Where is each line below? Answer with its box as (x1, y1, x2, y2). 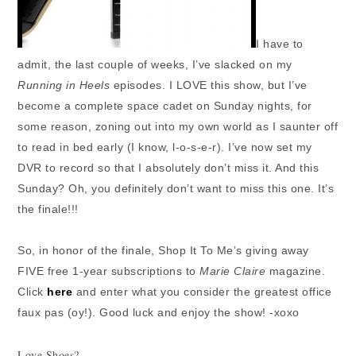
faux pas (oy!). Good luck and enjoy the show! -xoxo (17, 306, 300, 319)
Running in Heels (17, 79, 110, 92)
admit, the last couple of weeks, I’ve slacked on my (17, 58, 292, 72)
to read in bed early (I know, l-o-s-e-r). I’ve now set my (17, 141, 312, 154)
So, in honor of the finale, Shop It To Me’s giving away (17, 244, 309, 257)
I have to (256, 37, 304, 51)
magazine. (265, 265, 326, 278)
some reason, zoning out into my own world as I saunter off (17, 120, 339, 133)
